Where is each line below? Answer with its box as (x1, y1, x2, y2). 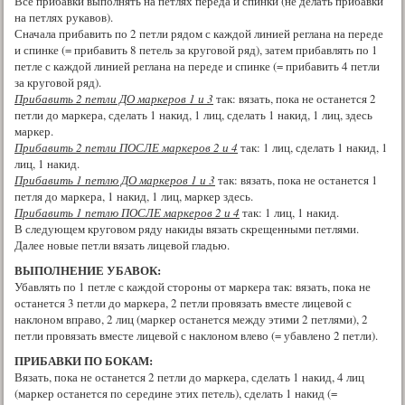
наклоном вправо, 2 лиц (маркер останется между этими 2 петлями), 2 (14, 310, 368, 327)
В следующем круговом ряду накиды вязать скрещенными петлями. (14, 220, 359, 237)
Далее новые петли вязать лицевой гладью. (14, 236, 230, 253)
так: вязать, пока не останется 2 (213, 89, 376, 107)
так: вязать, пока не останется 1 (215, 171, 378, 188)
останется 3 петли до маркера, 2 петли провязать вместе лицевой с (14, 294, 352, 311)
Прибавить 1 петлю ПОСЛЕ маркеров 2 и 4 (14, 203, 240, 221)
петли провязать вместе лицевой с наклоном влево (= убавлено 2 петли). (14, 326, 378, 344)
